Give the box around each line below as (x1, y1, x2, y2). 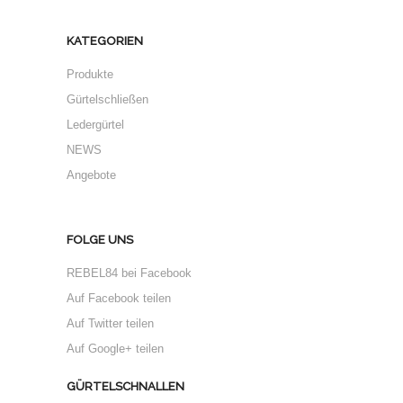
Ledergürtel (67, 118, 124, 131)
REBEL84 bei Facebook (67, 266, 192, 280)
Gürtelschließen (67, 93, 148, 106)
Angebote (67, 168, 116, 182)
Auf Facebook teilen (67, 291, 171, 305)
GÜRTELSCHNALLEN (67, 380, 184, 393)
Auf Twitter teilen (67, 317, 154, 330)
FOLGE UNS (67, 233, 133, 246)
